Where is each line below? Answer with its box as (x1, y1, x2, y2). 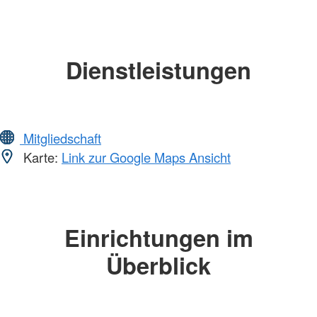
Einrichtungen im (64, 221, 253, 255)
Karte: (20, 148, 62, 167)
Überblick (106, 248, 211, 282)
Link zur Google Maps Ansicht (62, 148, 231, 167)
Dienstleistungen (66, 52, 251, 86)
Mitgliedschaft (20, 129, 101, 148)
